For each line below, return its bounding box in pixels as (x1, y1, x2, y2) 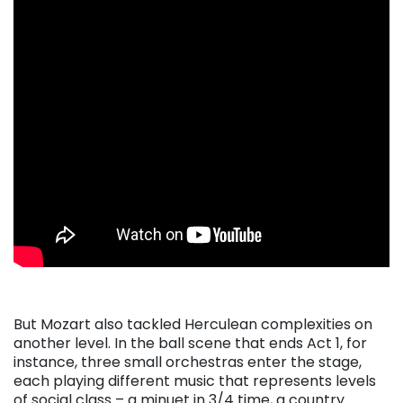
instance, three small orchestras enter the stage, (13, 351, 362, 372)
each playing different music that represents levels (13, 370, 376, 391)
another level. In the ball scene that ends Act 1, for (13, 332, 367, 354)
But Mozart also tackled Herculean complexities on (13, 313, 372, 335)
